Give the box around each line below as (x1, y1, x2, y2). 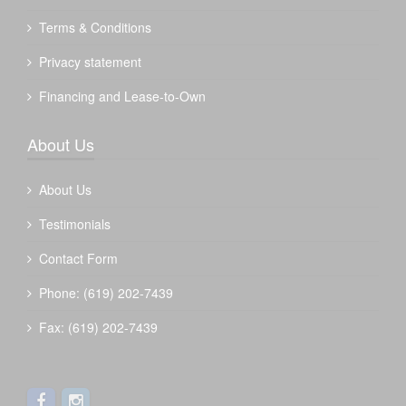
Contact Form (39, 249, 118, 268)
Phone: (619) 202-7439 (39, 284, 173, 303)
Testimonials (39, 215, 111, 234)
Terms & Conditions (39, 18, 151, 37)
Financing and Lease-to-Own (39, 87, 206, 106)
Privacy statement (39, 53, 141, 72)
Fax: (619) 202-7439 (39, 318, 158, 337)
